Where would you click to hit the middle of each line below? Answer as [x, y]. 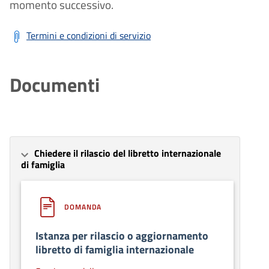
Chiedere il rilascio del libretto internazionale [128, 153]
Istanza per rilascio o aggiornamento [122, 235]
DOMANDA [83, 207]
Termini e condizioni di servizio [89, 35]
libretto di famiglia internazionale [115, 249]
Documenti [55, 84]
